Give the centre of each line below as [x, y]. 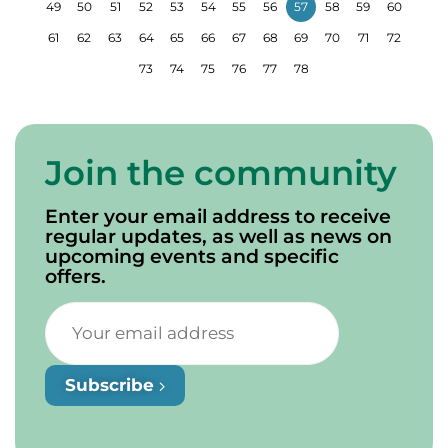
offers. [75, 277]
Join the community [221, 173]
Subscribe [112, 384]
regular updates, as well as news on [218, 237]
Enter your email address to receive [218, 217]
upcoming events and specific [192, 257]
